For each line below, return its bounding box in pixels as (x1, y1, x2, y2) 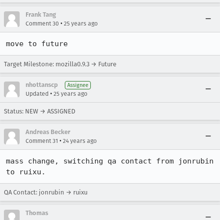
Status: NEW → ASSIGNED (4, 108, 75, 115)
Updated (26, 90, 49, 97)
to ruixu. (6, 167, 46, 176)
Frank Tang (26, 11, 56, 18)
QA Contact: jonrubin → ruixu (4, 189, 87, 196)
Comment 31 (26, 137, 58, 144)
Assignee (67, 82, 88, 88)
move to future (6, 39, 68, 48)
